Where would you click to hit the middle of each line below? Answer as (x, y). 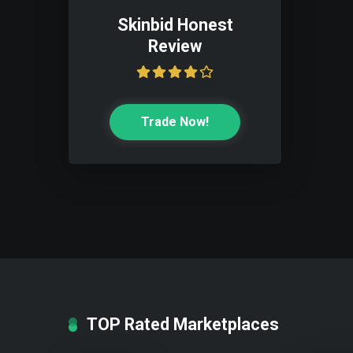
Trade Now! (175, 122)
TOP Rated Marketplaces (183, 324)
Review (175, 46)
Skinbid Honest (175, 25)
